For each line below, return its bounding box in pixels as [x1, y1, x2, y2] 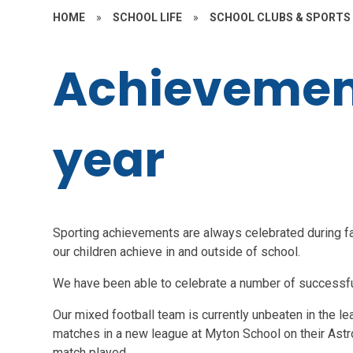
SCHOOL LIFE [113, 10, 183, 24]
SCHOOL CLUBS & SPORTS [210, 10, 351, 24]
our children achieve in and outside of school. [53, 243, 301, 259]
